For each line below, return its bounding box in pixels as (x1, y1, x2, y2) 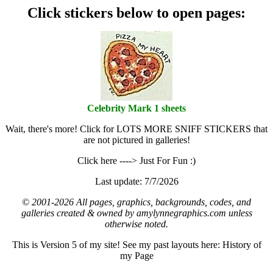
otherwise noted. (105, 219, 168, 229)
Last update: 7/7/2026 (94, 176, 179, 186)
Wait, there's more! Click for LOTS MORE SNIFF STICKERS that (5, 124, 268, 134)
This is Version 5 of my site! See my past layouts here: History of (12, 239, 261, 250)
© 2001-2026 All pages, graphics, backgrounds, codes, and (22, 197, 251, 207)
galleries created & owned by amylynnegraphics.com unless (21, 208, 252, 218)
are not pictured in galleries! (83, 135, 190, 145)
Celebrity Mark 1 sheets (87, 103, 186, 113)
